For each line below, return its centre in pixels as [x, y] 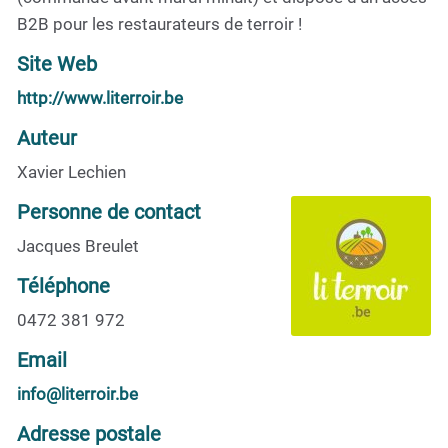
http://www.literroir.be [100, 97]
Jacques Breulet [78, 245]
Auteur [47, 137]
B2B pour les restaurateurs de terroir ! [159, 23]
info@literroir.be [77, 393]
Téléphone [63, 285]
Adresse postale [89, 433]
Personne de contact [109, 211]
